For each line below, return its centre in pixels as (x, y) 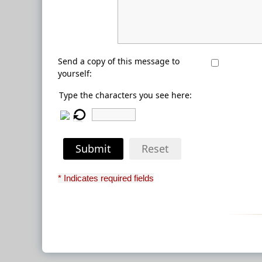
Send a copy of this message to (119, 61)
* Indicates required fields (106, 178)
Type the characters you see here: (125, 95)
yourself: (75, 73)
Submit (93, 149)
